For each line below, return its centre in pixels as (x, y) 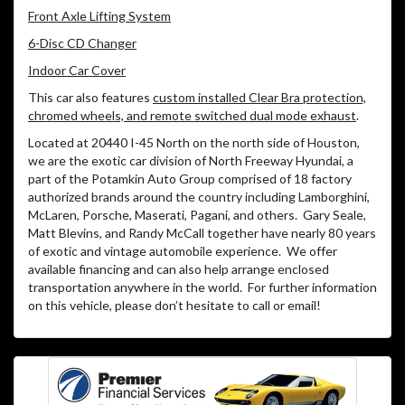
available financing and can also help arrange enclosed (179, 269)
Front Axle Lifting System (99, 16)
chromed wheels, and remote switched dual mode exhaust (192, 116)
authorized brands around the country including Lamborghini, (199, 197)
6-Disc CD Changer (82, 43)
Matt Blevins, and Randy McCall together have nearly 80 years (202, 233)
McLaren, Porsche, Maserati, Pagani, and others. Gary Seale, (197, 215)
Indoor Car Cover (77, 71)
